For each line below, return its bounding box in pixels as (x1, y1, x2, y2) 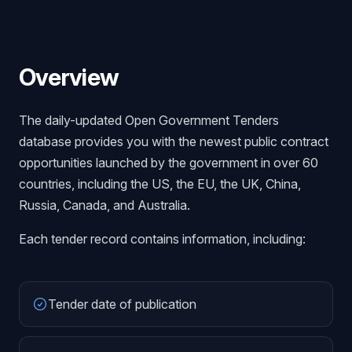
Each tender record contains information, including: (19, 231, 306, 247)
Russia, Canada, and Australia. (19, 197, 190, 213)
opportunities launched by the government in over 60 (19, 155, 318, 170)
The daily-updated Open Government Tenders (19, 112, 279, 128)
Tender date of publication (48, 296, 196, 312)
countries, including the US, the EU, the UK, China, (19, 176, 301, 192)
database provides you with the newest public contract (19, 134, 328, 149)
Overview (19, 63, 119, 91)
